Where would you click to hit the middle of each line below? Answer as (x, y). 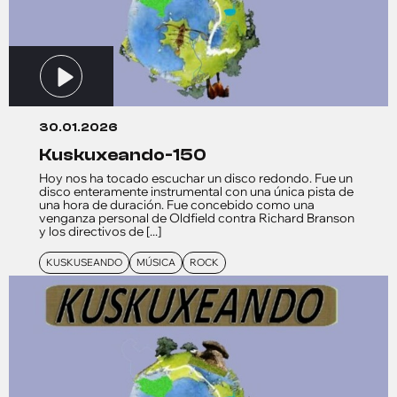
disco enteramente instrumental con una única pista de (196, 192)
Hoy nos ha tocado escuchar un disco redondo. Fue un (196, 179)
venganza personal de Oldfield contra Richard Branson (197, 218)
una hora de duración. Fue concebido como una (177, 205)
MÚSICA (156, 263)
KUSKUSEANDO (84, 263)
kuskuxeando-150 (129, 155)
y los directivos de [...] (100, 232)
